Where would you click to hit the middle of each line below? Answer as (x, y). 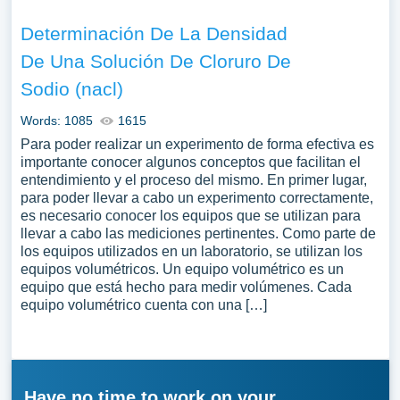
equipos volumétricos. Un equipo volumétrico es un (182, 269)
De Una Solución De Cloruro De (155, 61)
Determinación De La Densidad (154, 33)
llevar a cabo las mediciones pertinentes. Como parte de (198, 233)
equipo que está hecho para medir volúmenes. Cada (186, 287)
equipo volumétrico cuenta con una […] (143, 305)
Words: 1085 (56, 121)
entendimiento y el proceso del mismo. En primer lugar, (193, 180)
